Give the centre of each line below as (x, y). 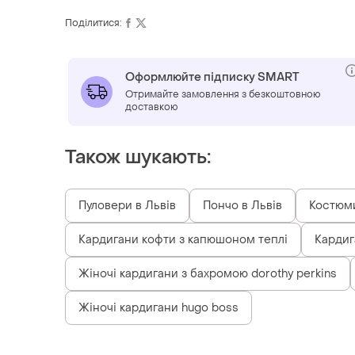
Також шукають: (138, 158)
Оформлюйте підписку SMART (212, 78)
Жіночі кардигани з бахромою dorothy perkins (208, 274)
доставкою (152, 107)
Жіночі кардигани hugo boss (158, 308)
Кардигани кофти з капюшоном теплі (183, 240)
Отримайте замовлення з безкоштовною (223, 95)
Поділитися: (94, 23)
